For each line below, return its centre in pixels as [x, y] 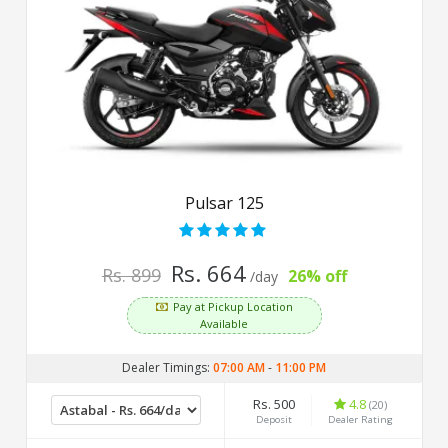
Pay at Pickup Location [232, 306]
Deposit [273, 419]
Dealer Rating [360, 419]
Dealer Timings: [167, 367]
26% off [317, 275]
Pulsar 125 [224, 202]
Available [223, 323]
